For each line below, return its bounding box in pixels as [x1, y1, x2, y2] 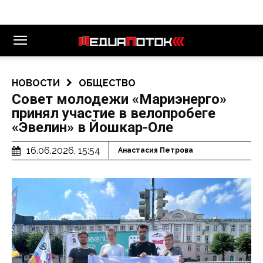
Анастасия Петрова [118, 146, 193, 155]
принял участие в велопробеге [12, 105, 215, 122]
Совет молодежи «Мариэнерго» [12, 91, 227, 107]
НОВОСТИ [12, 77, 60, 89]
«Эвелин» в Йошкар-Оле [12, 119, 173, 136]
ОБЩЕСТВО [79, 77, 136, 89]
